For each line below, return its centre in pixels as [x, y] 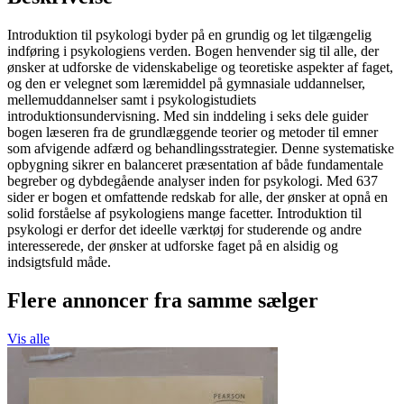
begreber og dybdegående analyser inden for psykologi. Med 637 [193, 181]
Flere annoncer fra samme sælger [163, 300]
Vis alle [28, 338]
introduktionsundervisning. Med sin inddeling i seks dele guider [188, 116]
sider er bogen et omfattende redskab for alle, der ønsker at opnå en [197, 197]
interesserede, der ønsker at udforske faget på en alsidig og [173, 246]
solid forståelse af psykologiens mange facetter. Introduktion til [184, 214]
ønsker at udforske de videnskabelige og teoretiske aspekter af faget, [200, 68]
